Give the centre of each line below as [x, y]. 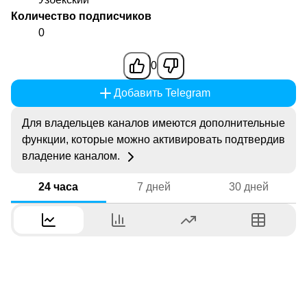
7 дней [153, 186]
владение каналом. [72, 156]
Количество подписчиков [81, 16]
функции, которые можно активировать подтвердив [153, 140]
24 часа [59, 186]
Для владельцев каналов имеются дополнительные [153, 123]
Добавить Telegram [162, 93]
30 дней [248, 186]
